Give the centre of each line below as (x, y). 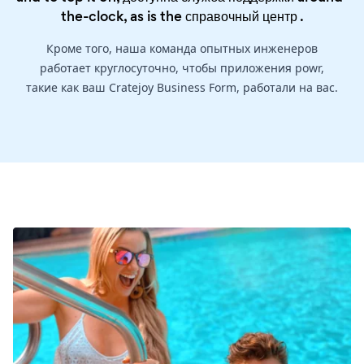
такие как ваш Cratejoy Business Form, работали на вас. (182, 88)
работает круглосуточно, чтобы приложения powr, (182, 68)
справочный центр (241, 17)
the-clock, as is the (123, 17)
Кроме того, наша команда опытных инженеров (182, 49)
